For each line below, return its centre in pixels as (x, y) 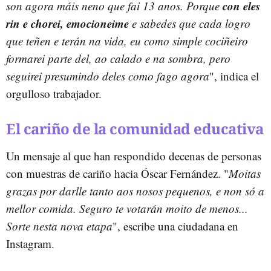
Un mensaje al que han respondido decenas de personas (134, 155)
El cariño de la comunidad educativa (135, 128)
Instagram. (30, 243)
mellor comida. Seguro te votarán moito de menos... (127, 208)
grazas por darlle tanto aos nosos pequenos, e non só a (135, 191)
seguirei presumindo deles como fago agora (108, 76)
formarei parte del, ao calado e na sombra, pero (118, 58)
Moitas (245, 173)
